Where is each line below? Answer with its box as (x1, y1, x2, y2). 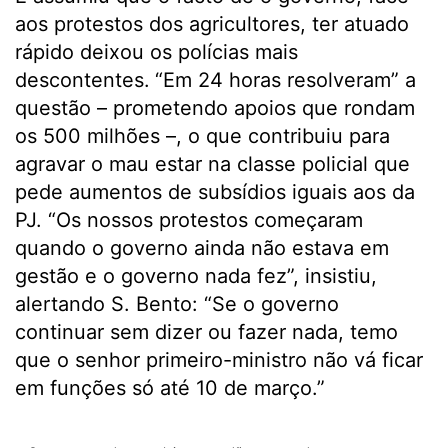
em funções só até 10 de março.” (15, 376, 325, 400)
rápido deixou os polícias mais (15, 40, 298, 64)
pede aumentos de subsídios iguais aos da (15, 180, 415, 204)
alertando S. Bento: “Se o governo (15, 292, 339, 316)
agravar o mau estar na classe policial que (15, 152, 410, 176)
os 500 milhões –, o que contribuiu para (15, 124, 390, 148)
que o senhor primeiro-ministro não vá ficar (15, 348, 423, 372)
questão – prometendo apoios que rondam (15, 96, 415, 120)
